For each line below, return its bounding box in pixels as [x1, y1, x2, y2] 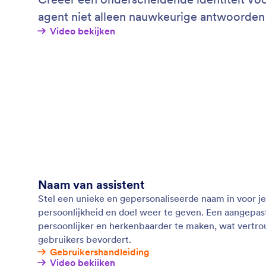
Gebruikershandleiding [50, 246, 150, 258]
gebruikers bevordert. [38, 233, 131, 245]
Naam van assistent [38, 177, 145, 192]
